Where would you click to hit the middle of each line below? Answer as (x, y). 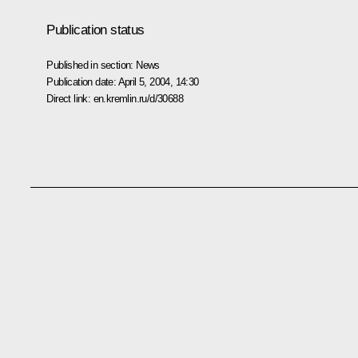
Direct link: (70, 98)
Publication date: (82, 82)
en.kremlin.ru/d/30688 (138, 98)
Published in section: (91, 65)
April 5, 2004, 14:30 (158, 82)
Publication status (95, 30)
